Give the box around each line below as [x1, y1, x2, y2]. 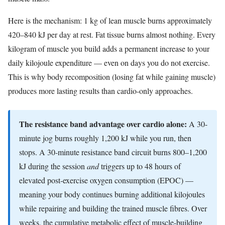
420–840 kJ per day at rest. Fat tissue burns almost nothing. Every [8, 29, 215, 40]
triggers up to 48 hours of [99, 161, 181, 172]
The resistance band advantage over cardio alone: [19, 118, 187, 130]
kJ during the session [19, 161, 87, 172]
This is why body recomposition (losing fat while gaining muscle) [8, 71, 215, 82]
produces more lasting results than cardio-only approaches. [8, 85, 193, 96]
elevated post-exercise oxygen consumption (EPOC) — [19, 175, 193, 186]
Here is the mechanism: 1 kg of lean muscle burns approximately [8, 15, 212, 26]
